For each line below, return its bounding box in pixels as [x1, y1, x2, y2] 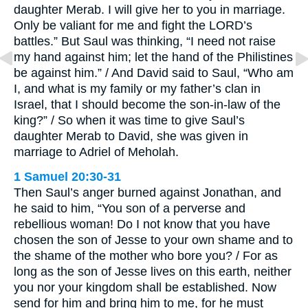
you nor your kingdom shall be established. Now [14, 280, 276, 295]
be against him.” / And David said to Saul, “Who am [14, 66, 294, 80]
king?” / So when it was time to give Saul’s [14, 113, 245, 128]
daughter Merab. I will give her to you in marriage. [14, 3, 285, 17]
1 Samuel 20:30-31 [14, 170, 121, 184]
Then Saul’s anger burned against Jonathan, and [14, 186, 281, 200]
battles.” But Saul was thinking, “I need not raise [14, 34, 276, 49]
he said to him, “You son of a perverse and [14, 201, 245, 216]
